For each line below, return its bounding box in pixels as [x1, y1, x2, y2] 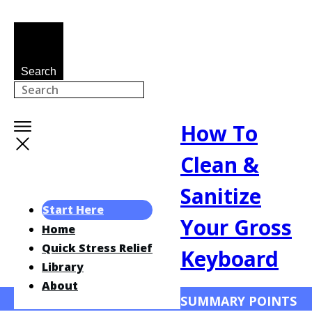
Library [42, 259, 84, 274]
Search [21, 65, 56, 77]
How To [180, 119, 258, 148]
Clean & [180, 150, 259, 179]
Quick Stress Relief [42, 240, 153, 256]
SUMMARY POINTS [180, 292, 297, 309]
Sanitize [180, 182, 261, 210]
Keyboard [180, 244, 279, 273]
